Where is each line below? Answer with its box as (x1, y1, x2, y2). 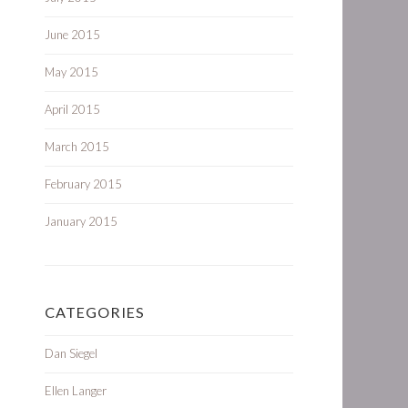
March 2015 (45, 139, 109, 154)
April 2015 (45, 102, 100, 117)
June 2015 (45, 27, 100, 42)
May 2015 (45, 65, 98, 79)
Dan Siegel (45, 346, 97, 361)
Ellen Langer (45, 383, 107, 398)
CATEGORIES (45, 303, 145, 321)
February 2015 (45, 177, 122, 191)
